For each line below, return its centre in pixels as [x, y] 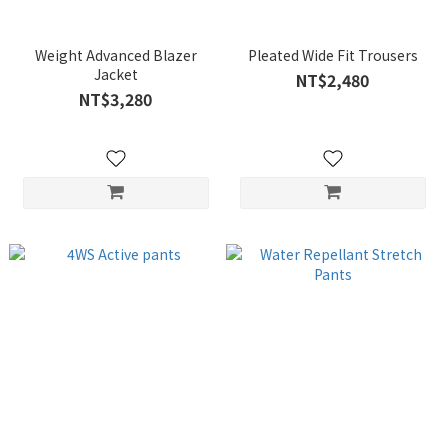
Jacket [115, 74]
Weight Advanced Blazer [115, 55]
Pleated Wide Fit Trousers [332, 55]
